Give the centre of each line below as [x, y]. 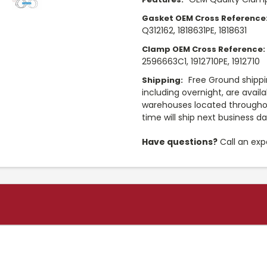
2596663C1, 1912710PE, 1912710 [201, 61]
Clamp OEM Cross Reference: [204, 49]
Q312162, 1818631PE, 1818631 [194, 30]
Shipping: [162, 80]
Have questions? [180, 142]
